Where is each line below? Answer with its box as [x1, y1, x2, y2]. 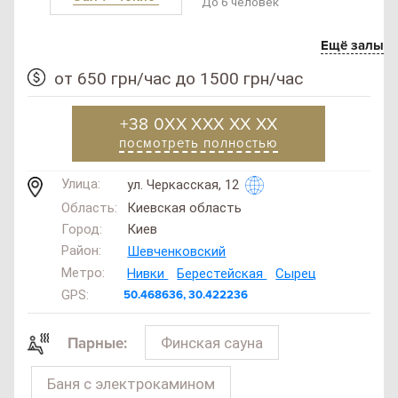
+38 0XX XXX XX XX [120, 115, 278, 136]
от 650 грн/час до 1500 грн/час [54, 68, 304, 90]
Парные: [67, 334, 127, 354]
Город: [60, 220, 102, 237]
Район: [60, 242, 101, 259]
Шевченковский [127, 243, 227, 259]
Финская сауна [160, 333, 263, 352]
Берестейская [177, 265, 267, 282]
